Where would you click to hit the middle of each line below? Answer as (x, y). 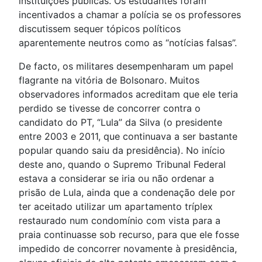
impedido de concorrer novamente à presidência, (128, 249)
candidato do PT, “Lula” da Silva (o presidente (120, 123)
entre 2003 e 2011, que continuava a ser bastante (128, 137)
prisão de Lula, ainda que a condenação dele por (127, 193)
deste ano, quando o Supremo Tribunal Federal (122, 165)
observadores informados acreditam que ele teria (128, 94)
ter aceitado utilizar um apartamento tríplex (116, 207)
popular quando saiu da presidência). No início (122, 151)
